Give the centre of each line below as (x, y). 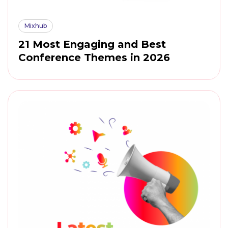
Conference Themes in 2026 (94, 58)
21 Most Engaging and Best (92, 45)
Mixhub (36, 25)
